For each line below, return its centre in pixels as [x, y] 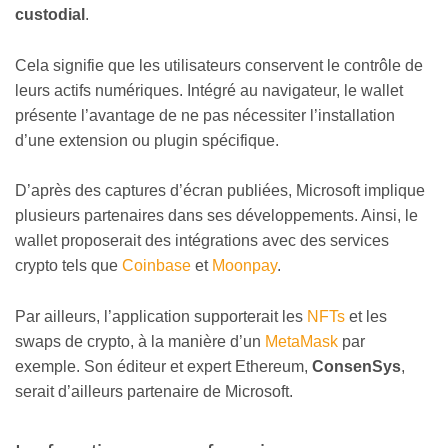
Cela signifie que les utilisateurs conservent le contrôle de [219, 65]
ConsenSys [356, 366]
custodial [50, 15]
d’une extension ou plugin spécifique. [147, 140]
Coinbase [156, 266]
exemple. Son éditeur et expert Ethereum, [163, 366]
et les [366, 316]
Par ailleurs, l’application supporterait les [161, 316]
